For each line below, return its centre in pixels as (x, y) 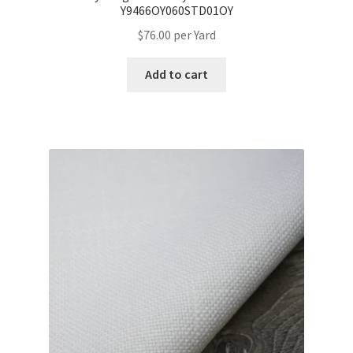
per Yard (194, 34)
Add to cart (176, 74)
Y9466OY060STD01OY (176, 10)
